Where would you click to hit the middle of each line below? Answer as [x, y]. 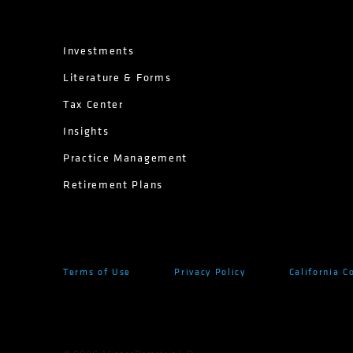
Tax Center [93, 104]
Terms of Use [97, 272]
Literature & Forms [117, 78]
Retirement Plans [113, 185]
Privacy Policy [210, 272]
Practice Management [125, 158]
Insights [86, 131]
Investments [99, 51]
